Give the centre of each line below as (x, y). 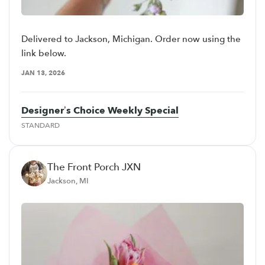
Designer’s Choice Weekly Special (100, 110)
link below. (44, 53)
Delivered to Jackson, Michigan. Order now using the (131, 39)
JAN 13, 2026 (43, 73)
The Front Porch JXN (94, 167)
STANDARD (41, 125)
